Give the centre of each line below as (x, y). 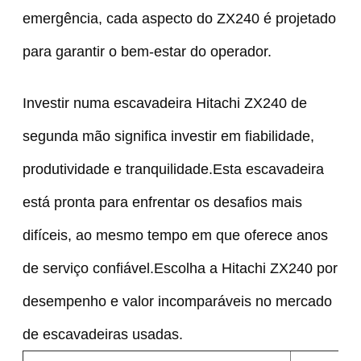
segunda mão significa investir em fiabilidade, (168, 135)
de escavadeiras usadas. (102, 334)
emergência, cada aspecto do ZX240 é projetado (179, 18)
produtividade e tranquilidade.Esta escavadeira (173, 168)
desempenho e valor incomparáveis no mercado (177, 301)
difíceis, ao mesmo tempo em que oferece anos (175, 234)
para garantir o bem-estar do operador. (147, 51)
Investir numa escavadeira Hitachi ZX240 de (164, 102)
